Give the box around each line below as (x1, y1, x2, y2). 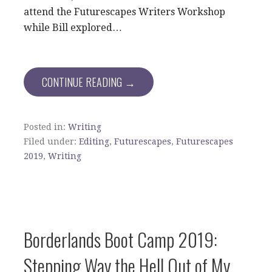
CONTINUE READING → (42, 74, 135, 90)
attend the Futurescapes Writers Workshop (24, 6, 225, 18)
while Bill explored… (24, 22, 122, 33)
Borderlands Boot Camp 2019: (24, 225, 217, 253)
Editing (79, 137, 109, 146)
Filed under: (24, 137, 79, 146)
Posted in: (24, 122, 68, 132)
